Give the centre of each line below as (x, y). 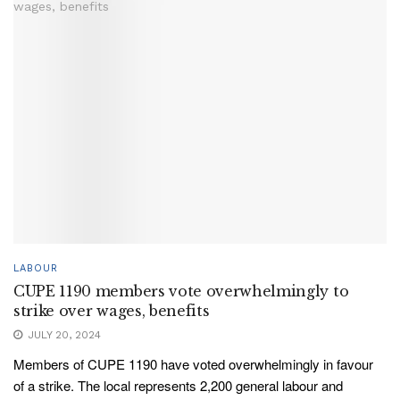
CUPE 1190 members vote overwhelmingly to (181, 291)
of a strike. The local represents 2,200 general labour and (178, 385)
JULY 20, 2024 (62, 334)
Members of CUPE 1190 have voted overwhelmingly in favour (193, 363)
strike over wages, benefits (112, 310)
